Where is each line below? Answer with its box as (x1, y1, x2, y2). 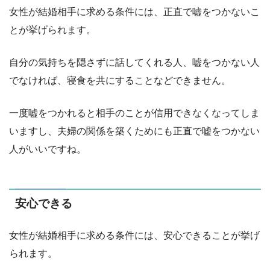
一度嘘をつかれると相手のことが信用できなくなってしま (9, 107, 260, 118)
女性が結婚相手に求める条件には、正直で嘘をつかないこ (9, 6, 260, 17)
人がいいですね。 (9, 143, 86, 154)
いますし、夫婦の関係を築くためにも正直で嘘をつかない (9, 125, 260, 136)
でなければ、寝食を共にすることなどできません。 (9, 75, 231, 86)
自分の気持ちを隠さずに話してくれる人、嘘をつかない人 (9, 57, 260, 67)
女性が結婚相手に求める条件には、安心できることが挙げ (9, 230, 260, 240)
